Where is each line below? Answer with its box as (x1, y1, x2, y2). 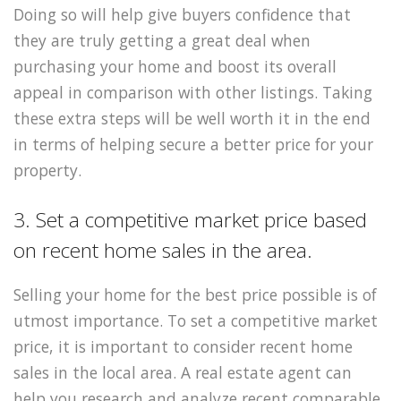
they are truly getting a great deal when (13, 29, 311, 51)
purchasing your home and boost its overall (13, 55, 337, 77)
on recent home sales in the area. (13, 235, 312, 264)
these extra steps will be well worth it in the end (13, 107, 371, 129)
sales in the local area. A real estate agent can (13, 361, 352, 383)
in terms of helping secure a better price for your (13, 132, 373, 155)
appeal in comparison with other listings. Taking (13, 81, 372, 103)
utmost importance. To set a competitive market (13, 309, 378, 331)
